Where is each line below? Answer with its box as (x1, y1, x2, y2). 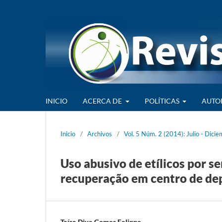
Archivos (87, 129, 112, 138)
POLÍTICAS (144, 96, 181, 105)
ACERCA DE (83, 96, 123, 105)
